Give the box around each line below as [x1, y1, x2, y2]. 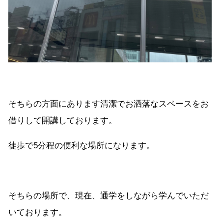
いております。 [8, 208, 67, 218]
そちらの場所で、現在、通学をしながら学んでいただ [8, 191, 209, 201]
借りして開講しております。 [8, 116, 117, 126]
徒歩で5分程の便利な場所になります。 [8, 141, 155, 151]
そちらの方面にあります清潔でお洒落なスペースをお [8, 99, 209, 109]
